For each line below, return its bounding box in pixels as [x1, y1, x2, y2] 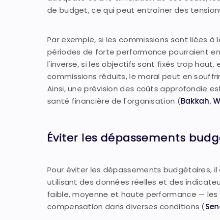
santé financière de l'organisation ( [47, 96, 181, 106]
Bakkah [180, 96, 210, 106]
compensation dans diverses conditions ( [47, 201, 205, 212]
